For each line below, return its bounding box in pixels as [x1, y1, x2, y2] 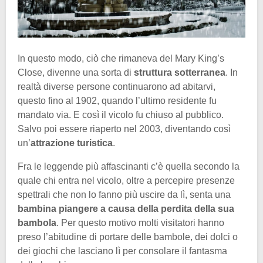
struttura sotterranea [131, 67, 225, 77]
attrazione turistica [31, 137, 113, 148]
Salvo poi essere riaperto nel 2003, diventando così [18, 123, 231, 134]
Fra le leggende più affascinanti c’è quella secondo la [18, 161, 240, 171]
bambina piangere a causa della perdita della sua [18, 203, 234, 214]
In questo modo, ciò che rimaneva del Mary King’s [18, 53, 224, 63]
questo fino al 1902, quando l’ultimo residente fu [18, 95, 217, 106]
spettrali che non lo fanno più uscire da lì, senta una [18, 189, 231, 200]
